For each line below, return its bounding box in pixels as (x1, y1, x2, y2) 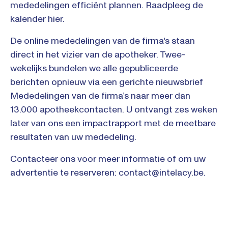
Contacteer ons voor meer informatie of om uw (10, 153, 206, 164)
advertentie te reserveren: (10, 167, 119, 178)
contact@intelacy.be (119, 167, 204, 178)
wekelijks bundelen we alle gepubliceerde (10, 63, 178, 74)
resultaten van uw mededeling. (10, 131, 136, 142)
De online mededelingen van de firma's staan (10, 35, 195, 46)
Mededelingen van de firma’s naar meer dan (10, 90, 190, 101)
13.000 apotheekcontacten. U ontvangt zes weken (10, 104, 217, 115)
